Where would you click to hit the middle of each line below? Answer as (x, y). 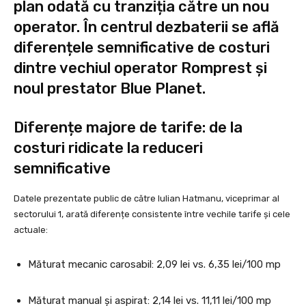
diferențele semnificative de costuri (142, 48)
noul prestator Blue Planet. (110, 89)
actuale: (31, 230)
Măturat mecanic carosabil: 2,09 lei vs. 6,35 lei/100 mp (154, 265)
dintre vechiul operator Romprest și (140, 68)
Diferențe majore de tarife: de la (128, 128)
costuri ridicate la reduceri (108, 148)
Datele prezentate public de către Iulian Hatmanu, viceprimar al (147, 199)
